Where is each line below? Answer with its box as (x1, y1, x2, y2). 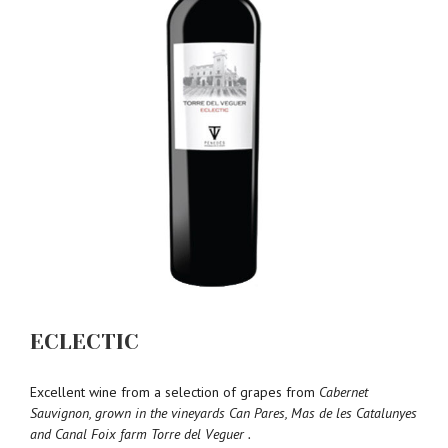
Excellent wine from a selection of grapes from (30, 382, 319, 401)
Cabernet (319, 382, 368, 401)
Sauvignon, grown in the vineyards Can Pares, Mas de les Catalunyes (30, 403, 417, 422)
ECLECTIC (30, 329, 139, 355)
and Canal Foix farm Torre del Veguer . (30, 424, 251, 443)
